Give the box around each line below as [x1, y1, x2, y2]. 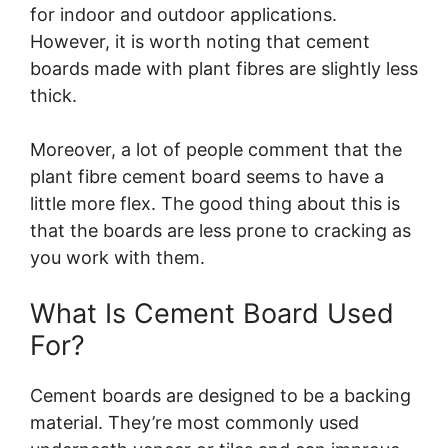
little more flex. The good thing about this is [30, 193, 400, 215]
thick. [30, 85, 77, 107]
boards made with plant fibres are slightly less [30, 58, 418, 80]
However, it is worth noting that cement [30, 31, 370, 53]
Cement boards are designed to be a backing [30, 385, 411, 407]
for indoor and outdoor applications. [30, 4, 337, 26]
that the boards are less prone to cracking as [30, 220, 411, 242]
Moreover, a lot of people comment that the [30, 139, 402, 161]
